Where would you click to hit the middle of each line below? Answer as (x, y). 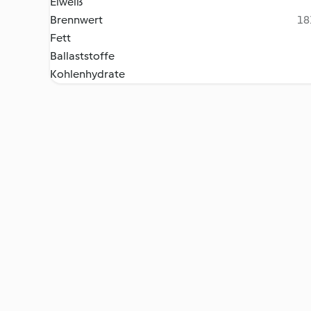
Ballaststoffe (82, 56)
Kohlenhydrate (87, 74)
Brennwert (76, 20)
